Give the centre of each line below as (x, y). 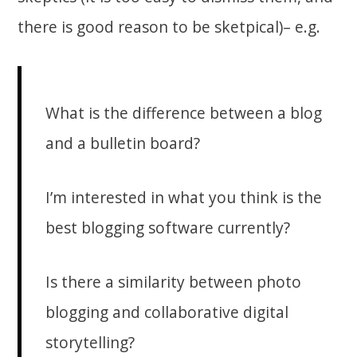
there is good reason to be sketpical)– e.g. (169, 27)
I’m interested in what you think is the (184, 198)
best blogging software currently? (168, 228)
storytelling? (90, 343)
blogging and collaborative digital (167, 312)
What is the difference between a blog (184, 113)
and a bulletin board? (123, 143)
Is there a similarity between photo (174, 282)
